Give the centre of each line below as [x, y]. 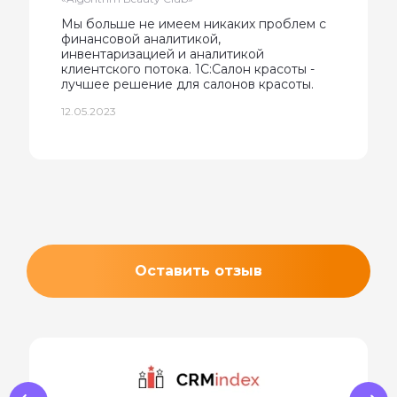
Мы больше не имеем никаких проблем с [194, 23]
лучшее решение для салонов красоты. [187, 84]
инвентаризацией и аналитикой [163, 54]
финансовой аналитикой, [141, 39]
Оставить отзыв [198, 270]
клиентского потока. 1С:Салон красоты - [188, 69]
